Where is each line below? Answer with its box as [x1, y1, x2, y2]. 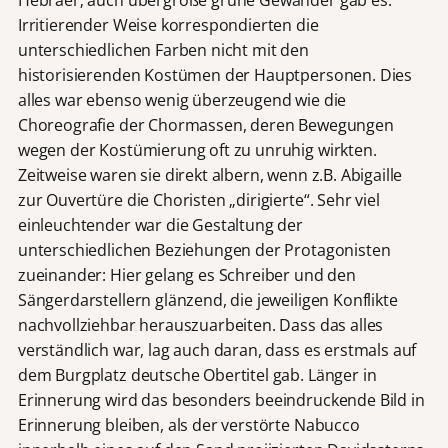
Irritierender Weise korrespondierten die [17, 13, 319, 36]
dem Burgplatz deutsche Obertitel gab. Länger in [17, 363, 377, 386]
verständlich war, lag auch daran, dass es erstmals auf [17, 338, 417, 361]
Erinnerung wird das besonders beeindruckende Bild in [17, 388, 425, 411]
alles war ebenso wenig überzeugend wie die [17, 88, 347, 111]
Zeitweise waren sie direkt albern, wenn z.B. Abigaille [17, 163, 403, 186]
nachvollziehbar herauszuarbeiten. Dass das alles [17, 313, 384, 336]
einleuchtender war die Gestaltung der [17, 213, 303, 236]
